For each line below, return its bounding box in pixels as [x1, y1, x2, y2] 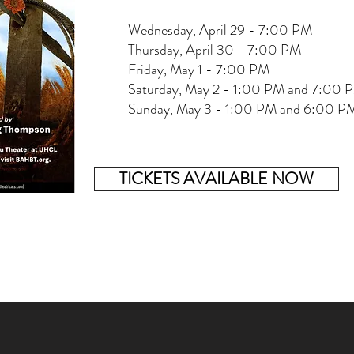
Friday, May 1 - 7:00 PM [128, 59, 269, 80]
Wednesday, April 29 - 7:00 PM [128, 20, 312, 40]
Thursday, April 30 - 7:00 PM [128, 40, 301, 60]
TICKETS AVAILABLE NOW [119, 167, 314, 190]
